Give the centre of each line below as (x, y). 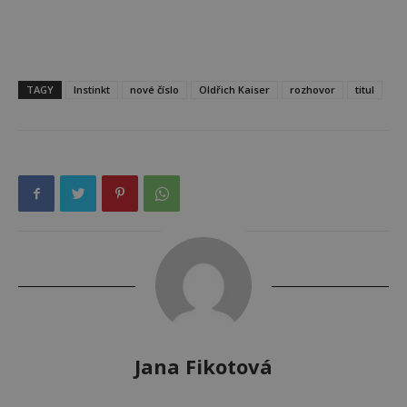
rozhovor (313, 90)
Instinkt (92, 90)
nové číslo (154, 90)
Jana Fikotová (203, 367)
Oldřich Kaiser (234, 90)
